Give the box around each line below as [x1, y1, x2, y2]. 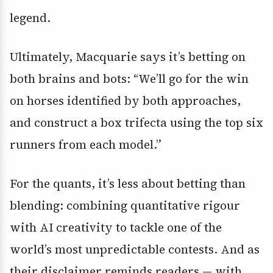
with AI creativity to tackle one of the [10, 219, 222, 235]
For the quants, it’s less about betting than [10, 175, 246, 191]
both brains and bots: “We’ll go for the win [10, 70, 249, 87]
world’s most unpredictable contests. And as [10, 241, 260, 257]
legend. [10, 9, 51, 26]
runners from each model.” [10, 136, 161, 152]
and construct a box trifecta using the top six [10, 114, 263, 130]
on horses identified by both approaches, [10, 92, 241, 108]
